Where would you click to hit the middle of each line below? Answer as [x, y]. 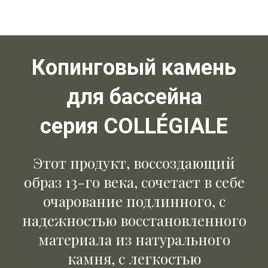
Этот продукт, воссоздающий [134, 163]
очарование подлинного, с [134, 201]
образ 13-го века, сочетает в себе [134, 182]
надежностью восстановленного [134, 220]
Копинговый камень [134, 68]
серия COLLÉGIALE [134, 126]
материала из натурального [134, 239]
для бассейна [134, 97]
